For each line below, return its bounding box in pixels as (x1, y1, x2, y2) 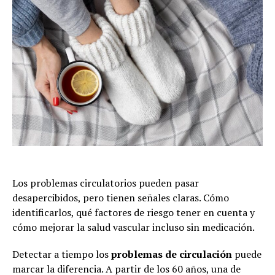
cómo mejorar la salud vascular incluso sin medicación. (12, 220, 255, 234)
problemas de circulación (111, 247, 232, 261)
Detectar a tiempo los (12, 247, 111, 261)
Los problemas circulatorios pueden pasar (12, 176, 199, 190)
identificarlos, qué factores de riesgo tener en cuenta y (12, 205, 255, 219)
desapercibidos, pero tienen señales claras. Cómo (12, 190, 229, 204)
